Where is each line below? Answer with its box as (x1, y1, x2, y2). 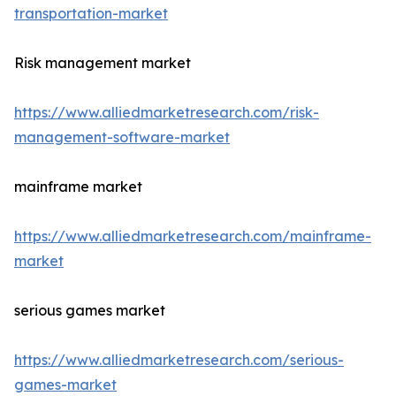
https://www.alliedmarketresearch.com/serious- (14, 351, 344, 369)
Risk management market (14, 54, 191, 72)
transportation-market (14, 4, 168, 23)
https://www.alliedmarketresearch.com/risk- (14, 103, 319, 122)
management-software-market (14, 128, 230, 147)
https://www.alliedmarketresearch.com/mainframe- (14, 227, 371, 246)
